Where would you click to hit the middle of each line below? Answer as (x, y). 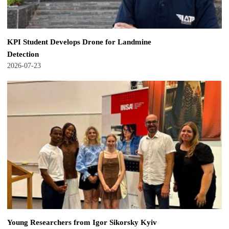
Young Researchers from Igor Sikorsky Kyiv (82, 222)
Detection (23, 54)
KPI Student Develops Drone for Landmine (79, 41)
